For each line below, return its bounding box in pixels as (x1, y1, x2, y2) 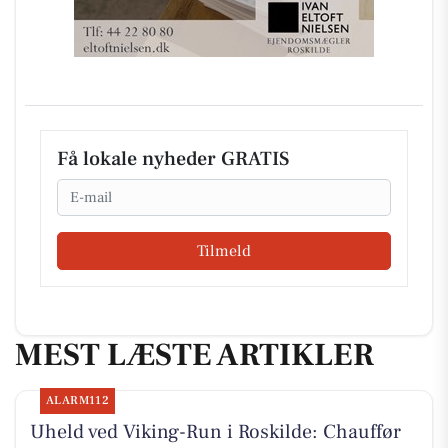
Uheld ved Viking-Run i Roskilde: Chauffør (29, 419, 401, 446)
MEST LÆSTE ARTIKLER (15, 333, 374, 376)
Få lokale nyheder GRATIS (57, 146, 289, 173)
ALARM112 (45, 393, 110, 409)
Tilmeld (197, 240, 251, 261)
